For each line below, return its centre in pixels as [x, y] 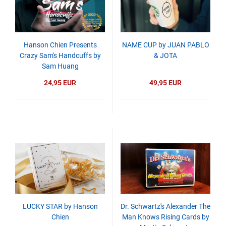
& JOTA [165, 55]
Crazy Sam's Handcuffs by [60, 55]
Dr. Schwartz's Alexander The [165, 206]
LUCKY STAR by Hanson [60, 206]
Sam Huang [60, 66]
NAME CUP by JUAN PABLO [165, 45]
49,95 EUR [165, 83]
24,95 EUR [60, 83]
